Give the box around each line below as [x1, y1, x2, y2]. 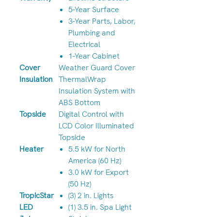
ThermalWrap [59, 74, 106, 84]
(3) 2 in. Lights [68, 190, 113, 201]
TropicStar [19, 190, 54, 201]
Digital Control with [59, 109, 124, 119]
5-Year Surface [68, 4, 119, 15]
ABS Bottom [59, 97, 100, 108]
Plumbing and [68, 28, 115, 38]
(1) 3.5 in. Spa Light [68, 202, 132, 212]
